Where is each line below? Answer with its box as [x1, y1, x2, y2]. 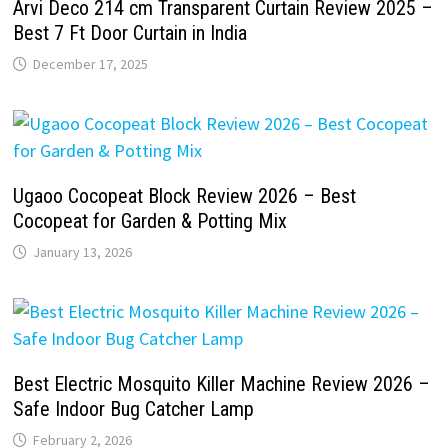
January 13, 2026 [32, 243, 132, 262]
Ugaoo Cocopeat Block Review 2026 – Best [12, 184, 356, 209]
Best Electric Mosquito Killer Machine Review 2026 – [12, 372, 430, 397]
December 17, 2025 [32, 55, 148, 74]
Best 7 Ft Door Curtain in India [12, 21, 247, 46]
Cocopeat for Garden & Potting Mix [12, 209, 287, 234]
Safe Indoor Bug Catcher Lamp [12, 397, 254, 422]
